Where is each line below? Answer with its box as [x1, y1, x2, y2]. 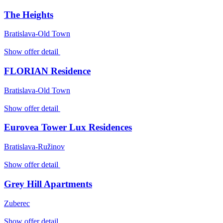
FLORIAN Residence [4, 66, 91, 76]
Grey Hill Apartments [4, 178, 92, 189]
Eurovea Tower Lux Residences [4, 122, 132, 133]
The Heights [4, 9, 53, 20]
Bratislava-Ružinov [4, 142, 65, 151]
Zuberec [4, 199, 30, 208]
